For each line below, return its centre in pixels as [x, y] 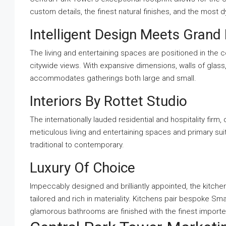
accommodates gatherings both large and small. [113, 78]
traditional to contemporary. [77, 145]
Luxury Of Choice [82, 168]
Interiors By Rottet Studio [108, 101]
